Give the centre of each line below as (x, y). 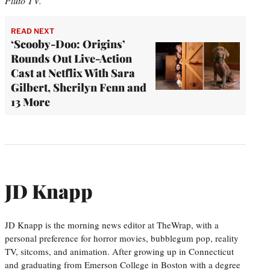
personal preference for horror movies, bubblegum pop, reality (122, 238)
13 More (30, 102)
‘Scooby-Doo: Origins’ (68, 44)
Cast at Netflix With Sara (73, 73)
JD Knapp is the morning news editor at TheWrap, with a (112, 224)
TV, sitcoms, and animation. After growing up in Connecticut (119, 251)
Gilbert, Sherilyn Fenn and (79, 88)
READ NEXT (33, 31)
